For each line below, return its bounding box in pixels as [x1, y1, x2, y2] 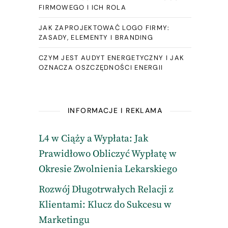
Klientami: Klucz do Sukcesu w [38, 199, 172, 211]
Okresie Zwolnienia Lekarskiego [38, 163, 177, 175]
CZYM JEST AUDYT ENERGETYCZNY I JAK [38, 53, 185, 62]
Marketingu [38, 214, 90, 226]
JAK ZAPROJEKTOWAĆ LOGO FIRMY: [38, 23, 170, 32]
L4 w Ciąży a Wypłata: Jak [38, 133, 148, 145]
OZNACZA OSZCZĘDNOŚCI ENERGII [38, 63, 163, 72]
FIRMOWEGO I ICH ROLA [38, 3, 126, 12]
